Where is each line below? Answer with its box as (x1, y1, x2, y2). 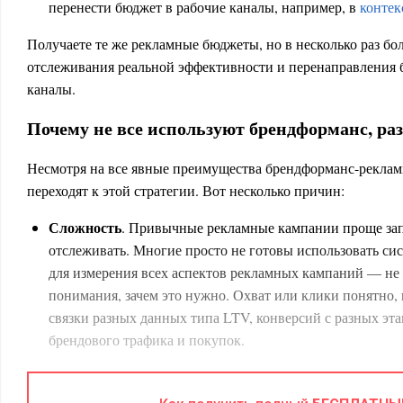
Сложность (49, 217, 121, 237)
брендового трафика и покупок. (49, 330, 245, 349)
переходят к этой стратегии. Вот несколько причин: (27, 181, 345, 200)
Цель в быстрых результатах (49, 352, 237, 372)
